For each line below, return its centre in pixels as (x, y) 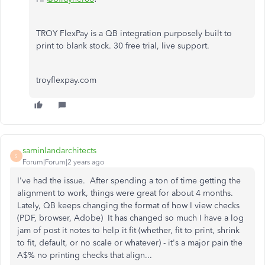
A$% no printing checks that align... (85, 255)
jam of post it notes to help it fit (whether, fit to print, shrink (128, 230)
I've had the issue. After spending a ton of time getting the (129, 181)
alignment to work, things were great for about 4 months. (126, 193)
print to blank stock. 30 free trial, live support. (124, 46)
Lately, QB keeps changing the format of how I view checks (128, 206)
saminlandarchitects (59, 151)
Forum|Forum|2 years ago (63, 162)
